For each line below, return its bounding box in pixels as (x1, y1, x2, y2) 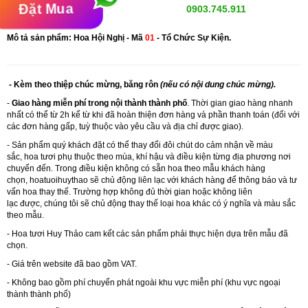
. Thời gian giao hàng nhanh (187, 98, 293, 108)
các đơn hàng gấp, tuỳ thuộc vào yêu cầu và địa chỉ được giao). (7, 121, 243, 131)
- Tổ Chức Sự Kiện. (155, 32, 231, 43)
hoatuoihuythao (30, 175, 88, 185)
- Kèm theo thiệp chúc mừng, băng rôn (9, 79, 158, 89)
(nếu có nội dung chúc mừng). (158, 79, 276, 89)
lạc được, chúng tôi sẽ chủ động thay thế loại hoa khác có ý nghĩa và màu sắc (7, 198, 296, 208)
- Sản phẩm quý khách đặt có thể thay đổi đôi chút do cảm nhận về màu (7, 140, 273, 150)
